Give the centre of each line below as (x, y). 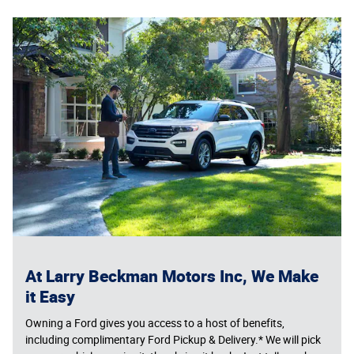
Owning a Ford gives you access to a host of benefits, (155, 323)
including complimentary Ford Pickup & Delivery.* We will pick (173, 339)
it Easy (50, 297)
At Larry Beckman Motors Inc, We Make (172, 276)
